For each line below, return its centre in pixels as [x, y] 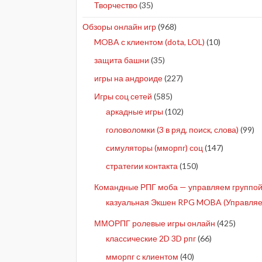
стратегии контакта [142, 166]
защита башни [122, 60]
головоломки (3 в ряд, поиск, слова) [172, 130]
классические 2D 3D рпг [151, 238]
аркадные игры [135, 111]
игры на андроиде [128, 78]
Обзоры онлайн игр [119, 27]
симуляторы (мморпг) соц [154, 148]
